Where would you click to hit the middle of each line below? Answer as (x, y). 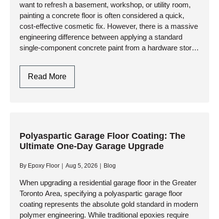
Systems (81, 28)
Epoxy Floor (44, 166)
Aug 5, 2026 (82, 166)
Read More (47, 77)
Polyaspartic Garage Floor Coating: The (102, 136)
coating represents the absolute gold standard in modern (109, 204)
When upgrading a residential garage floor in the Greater (108, 183)
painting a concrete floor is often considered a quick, (102, 15)
